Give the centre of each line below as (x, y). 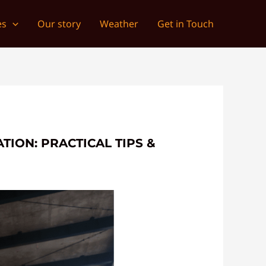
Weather (119, 24)
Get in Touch (186, 24)
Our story (59, 24)
